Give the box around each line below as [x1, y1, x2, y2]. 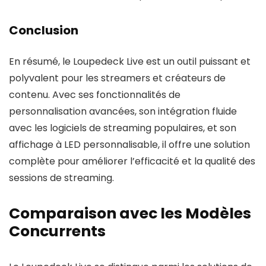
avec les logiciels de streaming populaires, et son [9, 121, 236, 135]
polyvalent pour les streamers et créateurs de [9, 71, 226, 85]
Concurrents [9, 221, 106, 242]
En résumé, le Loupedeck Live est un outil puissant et [9, 55, 251, 68]
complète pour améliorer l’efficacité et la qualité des [9, 154, 255, 168]
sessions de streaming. [9, 171, 114, 185]
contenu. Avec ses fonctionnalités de [9, 88, 180, 102]
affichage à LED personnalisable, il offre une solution [9, 138, 250, 151]
